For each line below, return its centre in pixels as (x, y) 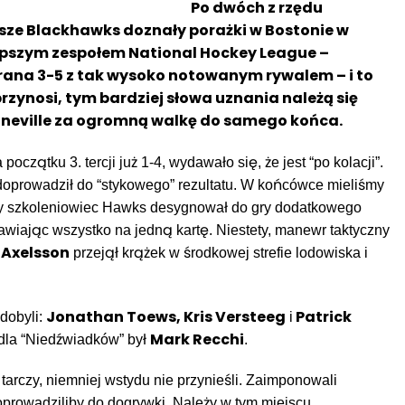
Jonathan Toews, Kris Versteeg (166, 316)
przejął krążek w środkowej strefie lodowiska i (219, 252)
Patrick (322, 316)
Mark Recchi (197, 339)
